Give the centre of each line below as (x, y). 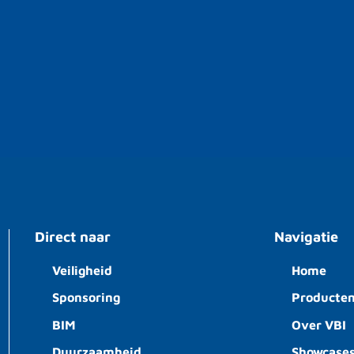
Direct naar (72, 236)
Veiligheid (83, 270)
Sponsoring (87, 298)
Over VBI (319, 324)
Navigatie (306, 236)
